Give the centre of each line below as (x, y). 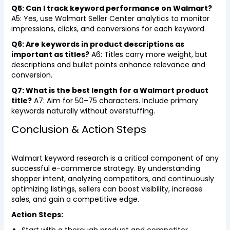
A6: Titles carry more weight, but (148, 54)
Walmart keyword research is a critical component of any (115, 158)
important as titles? (50, 54)
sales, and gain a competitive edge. (75, 199)
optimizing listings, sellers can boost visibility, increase (107, 189)
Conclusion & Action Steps (79, 129)
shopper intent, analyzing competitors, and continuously (112, 179)
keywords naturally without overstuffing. (83, 111)
